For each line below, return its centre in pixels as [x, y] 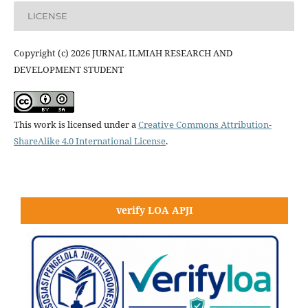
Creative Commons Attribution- [205, 124]
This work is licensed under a [76, 124]
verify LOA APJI [154, 210]
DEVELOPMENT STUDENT [68, 69]
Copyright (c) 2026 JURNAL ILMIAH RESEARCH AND [123, 53]
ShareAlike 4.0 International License [89, 141]
